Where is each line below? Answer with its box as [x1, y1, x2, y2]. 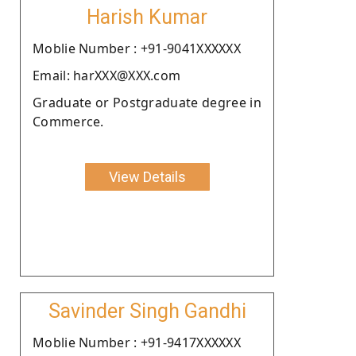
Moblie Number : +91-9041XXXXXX [33, 39, 241, 57]
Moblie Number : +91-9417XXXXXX [33, 333, 241, 351]
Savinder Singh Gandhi [48, 299, 246, 323]
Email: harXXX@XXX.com [33, 66, 181, 84]
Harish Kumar [87, 5, 207, 29]
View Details [108, 168, 186, 185]
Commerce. [33, 112, 104, 130]
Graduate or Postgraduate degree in [33, 93, 261, 111]
